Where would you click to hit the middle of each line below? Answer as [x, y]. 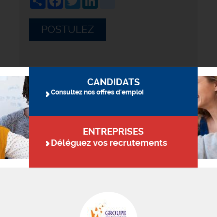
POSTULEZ [68, 29]
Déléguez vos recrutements [109, 143]
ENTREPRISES [113, 132]
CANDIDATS [113, 82]
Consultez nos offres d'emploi [97, 92]
